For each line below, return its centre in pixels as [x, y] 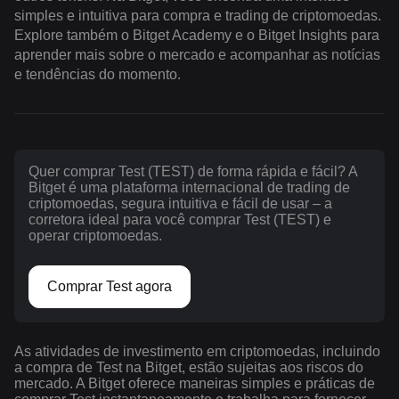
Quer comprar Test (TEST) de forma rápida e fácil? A [193, 171]
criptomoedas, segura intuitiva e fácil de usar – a [180, 203]
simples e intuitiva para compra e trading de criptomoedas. [198, 15]
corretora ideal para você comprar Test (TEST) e [180, 219]
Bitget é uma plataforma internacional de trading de [189, 187]
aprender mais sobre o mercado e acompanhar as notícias [197, 54]
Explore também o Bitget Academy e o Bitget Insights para [197, 35]
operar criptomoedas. [95, 235]
